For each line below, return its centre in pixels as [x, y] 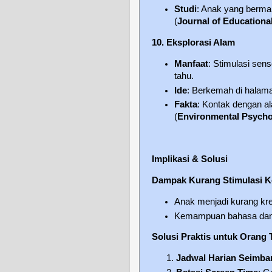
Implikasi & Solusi [190, 159]
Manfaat [192, 64]
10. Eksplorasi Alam [193, 43]
